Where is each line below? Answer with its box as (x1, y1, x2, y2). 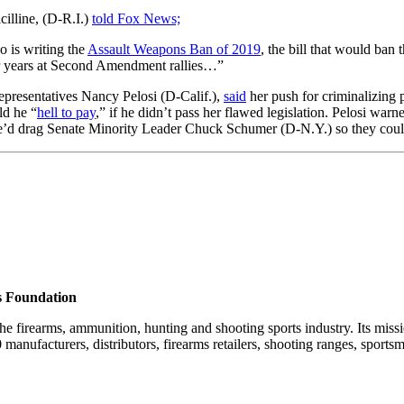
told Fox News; (92, 10, 180, 26)
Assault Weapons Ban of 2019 (87, 41, 261, 57)
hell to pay (37, 104, 96, 120)
